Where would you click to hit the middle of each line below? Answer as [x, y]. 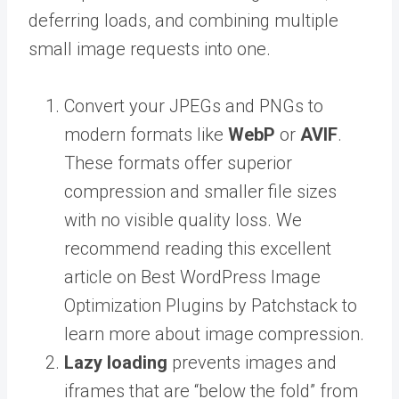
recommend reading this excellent [198, 249]
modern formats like [146, 135]
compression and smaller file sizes [200, 192]
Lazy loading [116, 363]
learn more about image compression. [214, 334]
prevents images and [252, 363]
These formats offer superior [178, 163]
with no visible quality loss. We [183, 220]
